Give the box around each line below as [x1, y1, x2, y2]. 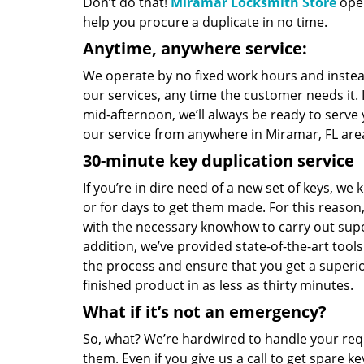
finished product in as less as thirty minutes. [83, 276, 353, 294]
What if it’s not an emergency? [83, 301, 327, 323]
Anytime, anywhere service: [83, 37, 307, 59]
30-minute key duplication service [83, 149, 354, 171]
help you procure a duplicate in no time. [83, 13, 327, 31]
